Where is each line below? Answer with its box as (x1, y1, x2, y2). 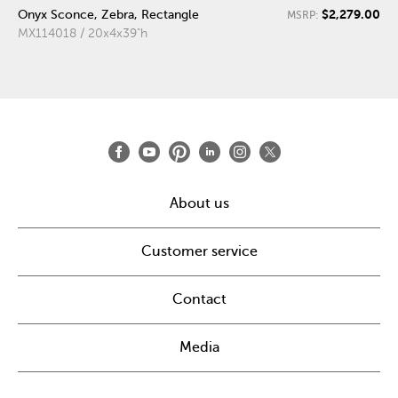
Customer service (140, 243, 258, 259)
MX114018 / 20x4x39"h (18, 26, 147, 40)
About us (169, 195, 229, 211)
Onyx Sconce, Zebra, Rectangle (18, 7, 199, 21)
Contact (171, 291, 227, 307)
